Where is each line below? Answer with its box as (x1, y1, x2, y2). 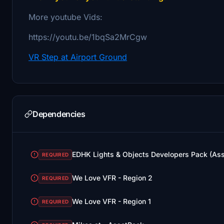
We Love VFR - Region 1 (72, 197, 151, 206)
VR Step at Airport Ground (28, 51, 127, 62)
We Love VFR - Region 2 (72, 173, 152, 182)
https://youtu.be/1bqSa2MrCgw (28, 31, 147, 42)
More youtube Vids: (28, 11, 105, 22)
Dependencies (32, 108, 85, 119)
